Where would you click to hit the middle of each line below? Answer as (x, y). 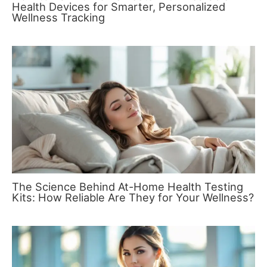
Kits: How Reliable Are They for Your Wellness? (133, 198)
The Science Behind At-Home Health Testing (128, 187)
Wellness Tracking (58, 18)
